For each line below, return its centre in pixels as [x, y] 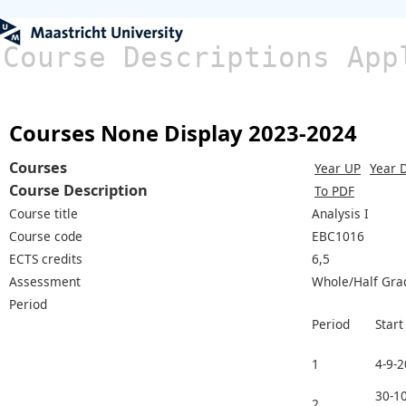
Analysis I [340, 213]
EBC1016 [338, 236]
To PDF [334, 190]
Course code [46, 236]
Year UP [338, 168]
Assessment [45, 281]
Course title [43, 213]
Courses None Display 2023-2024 [183, 133]
